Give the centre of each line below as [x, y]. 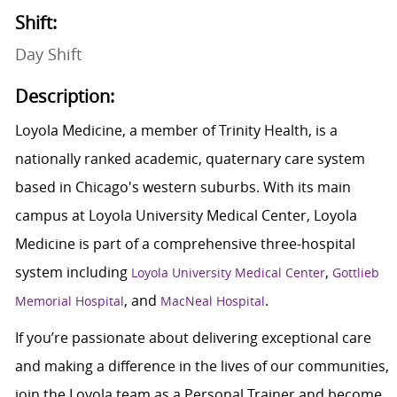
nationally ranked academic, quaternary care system [190, 159]
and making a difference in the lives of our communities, [202, 366]
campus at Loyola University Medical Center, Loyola [186, 216]
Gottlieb [355, 273]
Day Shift [48, 54]
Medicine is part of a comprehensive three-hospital [185, 244]
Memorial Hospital [69, 301]
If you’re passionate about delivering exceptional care [193, 338]
